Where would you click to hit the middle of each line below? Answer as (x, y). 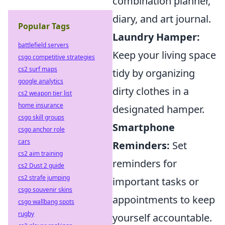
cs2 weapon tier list (45, 93)
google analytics (41, 81)
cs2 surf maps (38, 69)
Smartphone (144, 127)
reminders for (145, 163)
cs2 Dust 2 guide (41, 165)
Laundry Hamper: (156, 37)
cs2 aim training (40, 153)
